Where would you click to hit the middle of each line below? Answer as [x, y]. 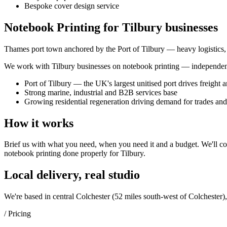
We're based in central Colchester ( [59, 197]
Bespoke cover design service [72, 6]
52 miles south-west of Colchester [168, 197]
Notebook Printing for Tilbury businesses [111, 27]
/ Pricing [17, 214]
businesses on [99, 66]
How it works [39, 123]
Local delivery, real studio [72, 175]
